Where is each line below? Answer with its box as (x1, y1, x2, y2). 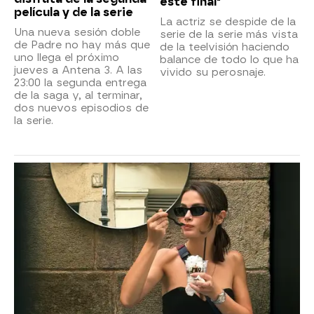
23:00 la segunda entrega (14, 76, 146, 90)
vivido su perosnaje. (160, 66, 266, 79)
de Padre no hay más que (14, 39, 150, 52)
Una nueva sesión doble (14, 26, 140, 39)
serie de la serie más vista (160, 28, 298, 41)
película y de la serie (14, 6, 133, 20)
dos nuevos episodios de (14, 102, 149, 115)
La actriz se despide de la (160, 15, 296, 29)
